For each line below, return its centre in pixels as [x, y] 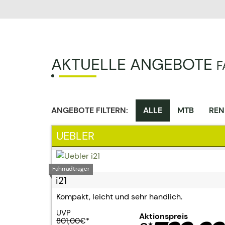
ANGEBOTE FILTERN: [90, 110]
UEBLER [75, 136]
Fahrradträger [71, 169]
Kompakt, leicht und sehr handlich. [119, 197]
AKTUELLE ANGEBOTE [134, 64]
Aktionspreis [164, 216]
